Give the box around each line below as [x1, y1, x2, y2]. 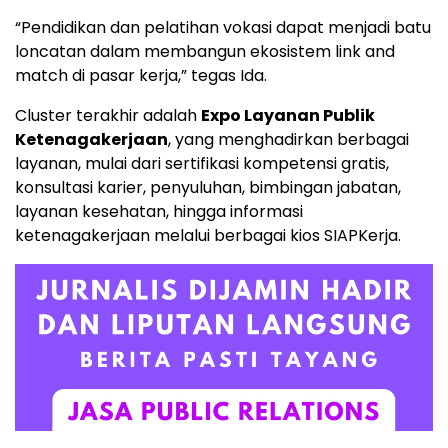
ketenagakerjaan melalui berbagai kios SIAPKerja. [15, 224, 401, 247]
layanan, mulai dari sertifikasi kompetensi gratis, [15, 152, 389, 175]
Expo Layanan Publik [201, 104, 375, 127]
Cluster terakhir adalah [15, 104, 201, 127]
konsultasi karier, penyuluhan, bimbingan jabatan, [15, 176, 401, 199]
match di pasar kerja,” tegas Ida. [15, 64, 267, 87]
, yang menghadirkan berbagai [168, 128, 409, 151]
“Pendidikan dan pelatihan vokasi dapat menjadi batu [15, 16, 431, 39]
